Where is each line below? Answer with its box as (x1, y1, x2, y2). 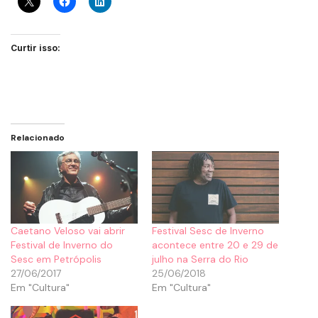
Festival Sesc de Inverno (152, 224, 264, 237)
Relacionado (11, 131, 65, 143)
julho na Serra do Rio (152, 252, 248, 265)
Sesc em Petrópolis (11, 252, 102, 265)
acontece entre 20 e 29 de (152, 238, 278, 251)
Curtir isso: (11, 42, 60, 53)
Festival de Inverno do (11, 238, 113, 251)
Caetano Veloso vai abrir (11, 224, 125, 237)
